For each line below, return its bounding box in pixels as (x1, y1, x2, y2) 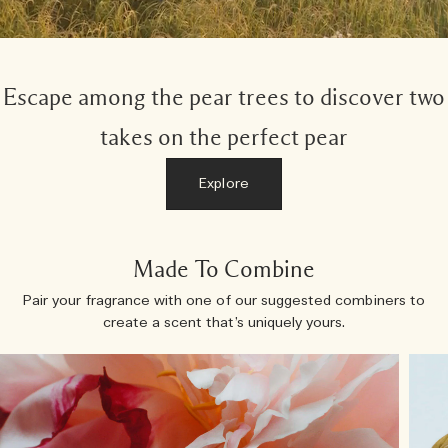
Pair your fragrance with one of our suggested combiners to (23, 292, 425, 311)
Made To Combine (132, 258, 316, 283)
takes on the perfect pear (100, 126, 348, 151)
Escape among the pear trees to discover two (3, 86, 445, 111)
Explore (199, 175, 249, 194)
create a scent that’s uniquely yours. (102, 314, 346, 333)
